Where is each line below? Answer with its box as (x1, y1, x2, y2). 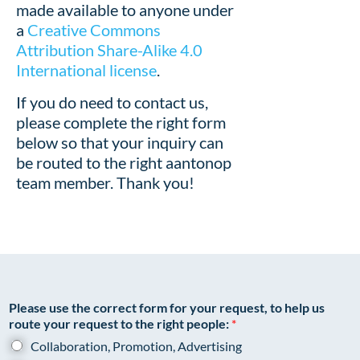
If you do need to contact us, (16, 92, 208, 112)
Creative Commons (27, 20, 161, 40)
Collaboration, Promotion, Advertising (31, 338, 242, 354)
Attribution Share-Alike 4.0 (16, 40, 202, 60)
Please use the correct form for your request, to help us (9, 300, 325, 316)
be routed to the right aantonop (16, 152, 231, 172)
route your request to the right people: (9, 316, 231, 332)
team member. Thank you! (16, 172, 194, 192)
